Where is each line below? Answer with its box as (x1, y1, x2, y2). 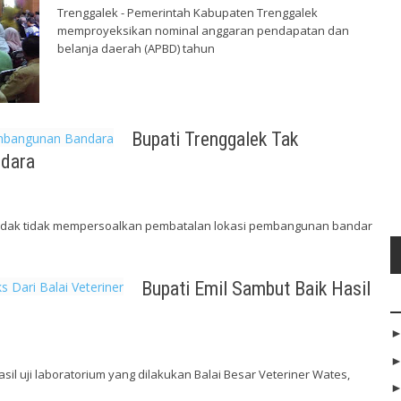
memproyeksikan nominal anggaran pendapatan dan (57, 21, 349, 38)
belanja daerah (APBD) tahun (57, 39, 215, 56)
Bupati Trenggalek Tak (132, 128, 298, 151)
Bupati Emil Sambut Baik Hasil (141, 277, 371, 300)
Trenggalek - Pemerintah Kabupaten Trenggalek (57, 4, 318, 21)
